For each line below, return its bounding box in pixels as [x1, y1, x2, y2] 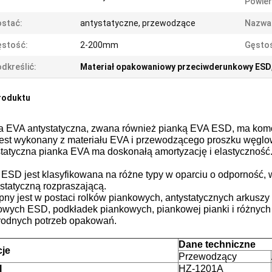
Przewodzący [178, 251, 237, 262]
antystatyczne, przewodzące [80, 18, 195, 28]
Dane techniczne [178, 239, 256, 250]
